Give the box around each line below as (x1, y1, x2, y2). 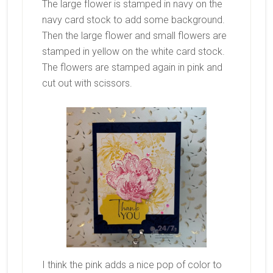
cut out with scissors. (41, 77, 132, 90)
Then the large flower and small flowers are (41, 30, 227, 42)
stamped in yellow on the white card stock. (41, 46, 225, 58)
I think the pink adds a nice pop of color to (41, 258, 222, 271)
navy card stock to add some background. (41, 14, 225, 26)
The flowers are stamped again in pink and (41, 62, 222, 74)
